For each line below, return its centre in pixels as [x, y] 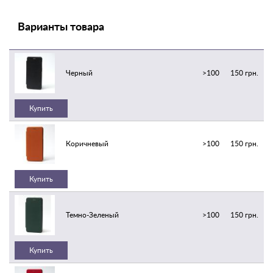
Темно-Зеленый [92, 214]
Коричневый [87, 144]
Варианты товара [61, 26]
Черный [79, 73]
